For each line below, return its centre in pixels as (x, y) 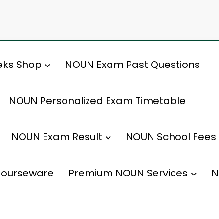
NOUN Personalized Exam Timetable (97, 100)
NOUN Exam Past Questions (132, 64)
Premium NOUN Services (128, 173)
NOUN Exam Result (57, 137)
